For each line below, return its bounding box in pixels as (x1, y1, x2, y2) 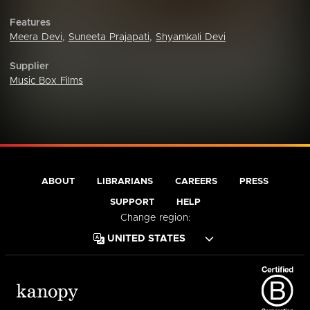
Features (10, 18, 51, 28)
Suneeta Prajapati (69, 33, 149, 42)
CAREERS (175, 177, 217, 186)
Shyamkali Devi (156, 33, 226, 42)
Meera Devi (10, 33, 62, 42)
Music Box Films (10, 76, 83, 86)
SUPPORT (109, 198, 154, 207)
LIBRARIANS (97, 177, 153, 186)
